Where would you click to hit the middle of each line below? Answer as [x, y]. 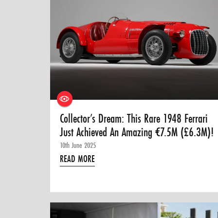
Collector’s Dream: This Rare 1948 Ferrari [134, 119]
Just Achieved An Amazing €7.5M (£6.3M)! [137, 132]
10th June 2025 [78, 145]
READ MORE [78, 159]
